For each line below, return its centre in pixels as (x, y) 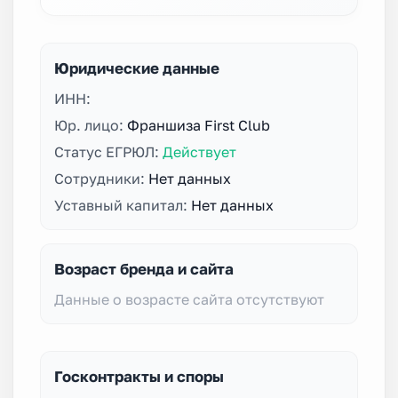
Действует (199, 151)
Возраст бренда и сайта (144, 268)
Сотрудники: (101, 178)
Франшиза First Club (199, 125)
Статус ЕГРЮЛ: (108, 151)
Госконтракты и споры (139, 376)
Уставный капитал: (123, 205)
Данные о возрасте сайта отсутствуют (189, 299)
